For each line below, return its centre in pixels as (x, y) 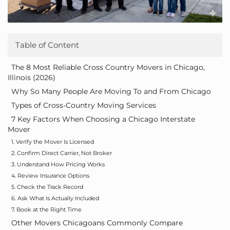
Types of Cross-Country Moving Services (84, 106)
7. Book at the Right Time (46, 210)
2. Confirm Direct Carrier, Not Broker (62, 153)
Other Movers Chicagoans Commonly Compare (97, 223)
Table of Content (47, 45)
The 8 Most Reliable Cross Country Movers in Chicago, (108, 68)
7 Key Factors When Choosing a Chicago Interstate (103, 119)
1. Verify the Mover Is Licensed (53, 142)
